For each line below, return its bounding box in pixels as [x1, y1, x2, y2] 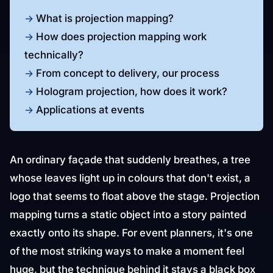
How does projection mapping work [36, 30, 207, 43]
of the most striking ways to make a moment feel [10, 245, 244, 257]
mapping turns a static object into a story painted [10, 208, 246, 221]
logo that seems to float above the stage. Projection [10, 190, 260, 202]
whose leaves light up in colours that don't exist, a [10, 172, 250, 184]
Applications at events [36, 104, 144, 116]
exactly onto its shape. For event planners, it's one [10, 227, 253, 239]
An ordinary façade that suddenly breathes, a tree [10, 154, 250, 166]
